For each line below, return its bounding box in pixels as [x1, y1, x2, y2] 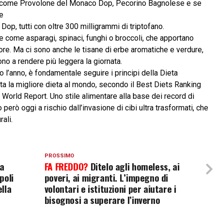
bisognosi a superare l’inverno [44, 193, 160, 207]
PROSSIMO [44, 153, 74, 159]
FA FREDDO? [44, 159, 91, 173]
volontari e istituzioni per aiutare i [44, 182, 176, 196]
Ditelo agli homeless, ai [90, 159, 180, 173]
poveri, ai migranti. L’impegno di [44, 170, 169, 185]
